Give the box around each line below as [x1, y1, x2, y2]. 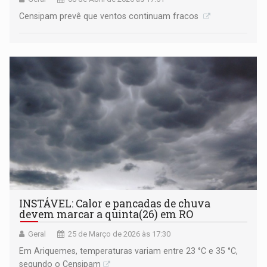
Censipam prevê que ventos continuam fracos [19, 11, 201, 21]
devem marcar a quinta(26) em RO [19, 207, 194, 222]
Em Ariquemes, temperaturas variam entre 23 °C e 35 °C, [19, 246, 238, 256]
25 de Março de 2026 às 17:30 [68, 229, 171, 239]
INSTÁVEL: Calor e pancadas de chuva [19, 197, 211, 211]
